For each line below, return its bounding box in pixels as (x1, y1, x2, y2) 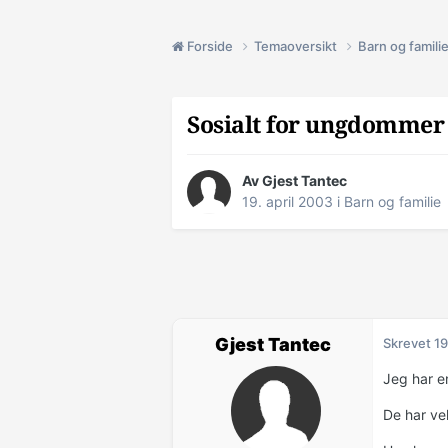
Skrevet (383, 335, 434, 352)
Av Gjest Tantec (242, 172, 347, 190)
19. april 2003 (242, 193, 333, 211)
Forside (184, 37, 236, 54)
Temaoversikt (254, 37, 340, 54)
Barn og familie (344, 193, 441, 211)
